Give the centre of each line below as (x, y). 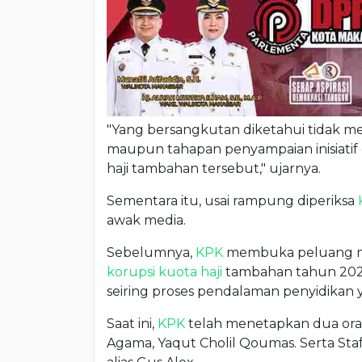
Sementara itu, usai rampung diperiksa (232, 201)
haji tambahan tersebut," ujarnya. (214, 169)
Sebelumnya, (151, 253)
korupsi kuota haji (164, 272)
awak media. (146, 221)
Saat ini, (132, 324)
